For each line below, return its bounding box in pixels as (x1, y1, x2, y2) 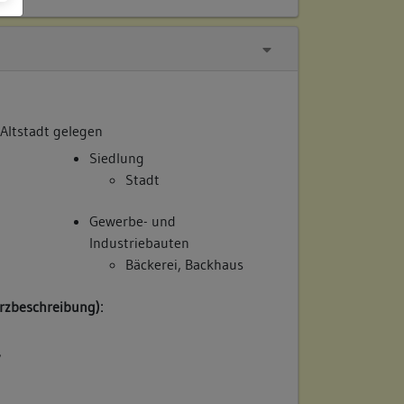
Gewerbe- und (89, 212, 177, 231)
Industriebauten (89, 234, 190, 252)
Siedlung (89, 149, 145, 168)
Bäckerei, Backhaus (125, 255, 244, 274)
